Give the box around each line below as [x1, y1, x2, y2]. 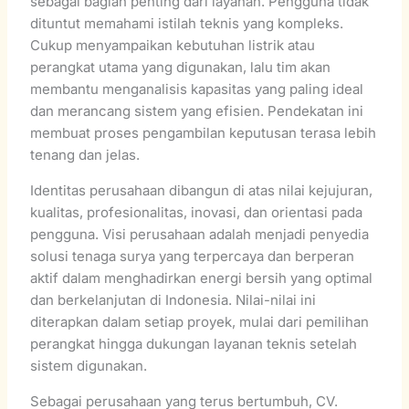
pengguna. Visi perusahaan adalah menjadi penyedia [30, 225, 370, 243]
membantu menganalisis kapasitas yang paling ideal [30, 79, 364, 98]
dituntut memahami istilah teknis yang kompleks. [30, 14, 344, 32]
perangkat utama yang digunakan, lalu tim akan [30, 58, 331, 76]
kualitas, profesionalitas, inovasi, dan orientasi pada [30, 203, 363, 221]
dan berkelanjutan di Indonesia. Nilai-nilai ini [30, 290, 317, 309]
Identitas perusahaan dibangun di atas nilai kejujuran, [30, 181, 373, 199]
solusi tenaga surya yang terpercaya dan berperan [30, 246, 355, 265]
